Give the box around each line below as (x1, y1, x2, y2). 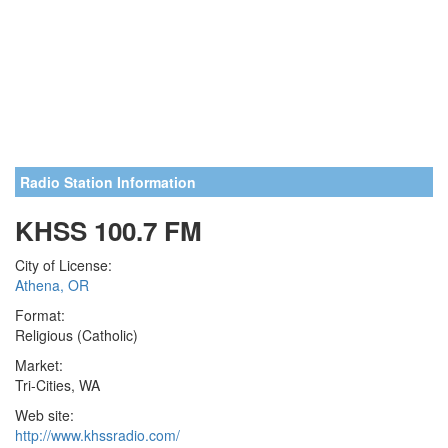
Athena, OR (15, 275, 89, 295)
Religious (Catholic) (15, 325, 138, 345)
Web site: (15, 405, 74, 425)
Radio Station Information (20, 172, 196, 192)
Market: (15, 355, 63, 375)
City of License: (15, 255, 112, 275)
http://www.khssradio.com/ (15, 425, 180, 445)
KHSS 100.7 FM (15, 212, 202, 249)
